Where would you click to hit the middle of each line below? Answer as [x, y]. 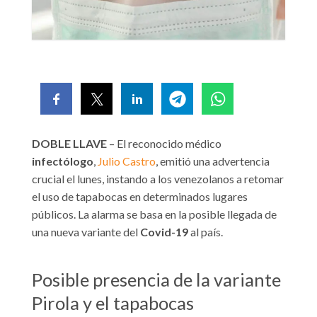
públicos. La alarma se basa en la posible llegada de [154, 214]
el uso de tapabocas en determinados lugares [140, 197]
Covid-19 [164, 232]
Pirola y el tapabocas [113, 302]
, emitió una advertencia [213, 161]
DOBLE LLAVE [69, 144]
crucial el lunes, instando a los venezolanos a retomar [158, 179]
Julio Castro [127, 161]
